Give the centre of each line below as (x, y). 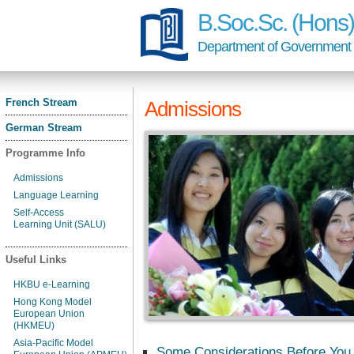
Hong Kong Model (53, 302)
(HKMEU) (34, 326)
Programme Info (45, 153)
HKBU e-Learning (52, 284)
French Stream (41, 102)
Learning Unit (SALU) (60, 224)
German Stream (44, 128)
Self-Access (39, 213)
